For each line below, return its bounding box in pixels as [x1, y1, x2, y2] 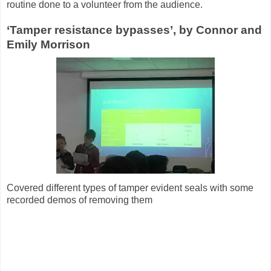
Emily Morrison [7, 38, 90, 51]
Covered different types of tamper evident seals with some [7, 182, 253, 193]
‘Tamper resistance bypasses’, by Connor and [7, 23, 262, 36]
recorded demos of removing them [7, 194, 152, 205]
